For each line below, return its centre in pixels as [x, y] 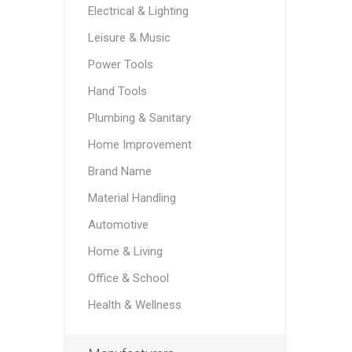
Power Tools [120, 64]
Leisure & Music [129, 38]
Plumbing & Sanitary [139, 118]
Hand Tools [117, 91]
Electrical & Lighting [138, 11]
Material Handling [132, 198]
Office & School [128, 278]
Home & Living [125, 251]
